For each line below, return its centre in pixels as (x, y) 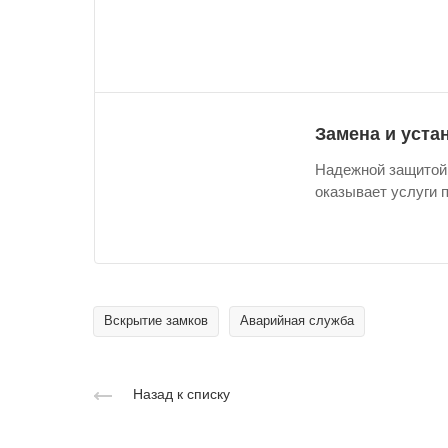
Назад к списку (181, 393)
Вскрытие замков (156, 321)
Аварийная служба (297, 321)
